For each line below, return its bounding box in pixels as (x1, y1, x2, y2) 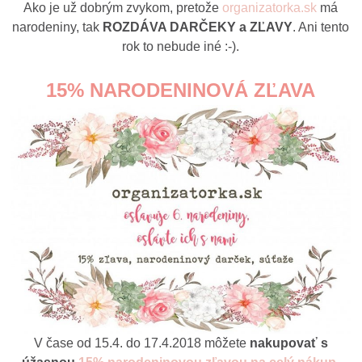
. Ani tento (293, 19, 350, 34)
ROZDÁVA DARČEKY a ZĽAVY (103, 19, 293, 34)
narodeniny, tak (12, 19, 103, 34)
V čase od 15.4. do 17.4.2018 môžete (33, 335, 250, 350)
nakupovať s (249, 335, 328, 350)
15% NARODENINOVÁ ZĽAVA (46, 78, 316, 101)
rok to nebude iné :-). (122, 39, 240, 53)
